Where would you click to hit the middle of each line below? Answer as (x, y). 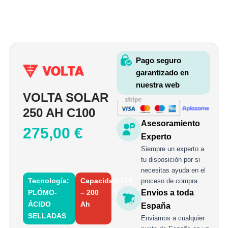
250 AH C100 (59, 113)
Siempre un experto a (173, 149)
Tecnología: (49, 180)
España (156, 206)
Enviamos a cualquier (173, 218)
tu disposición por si (171, 160)
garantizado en (162, 73)
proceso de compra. (170, 181)
